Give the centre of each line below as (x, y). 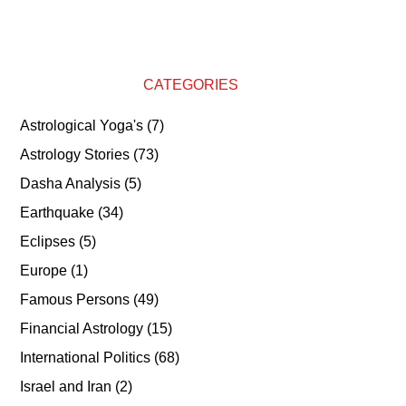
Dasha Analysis (71, 184)
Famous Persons (75, 300)
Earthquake (58, 213)
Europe (44, 271)
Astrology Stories (75, 155)
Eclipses (48, 242)
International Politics (86, 358)
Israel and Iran (66, 387)
